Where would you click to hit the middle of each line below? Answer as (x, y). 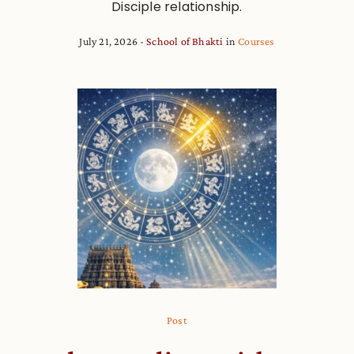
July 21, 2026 (108, 41)
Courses (256, 41)
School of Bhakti (185, 41)
